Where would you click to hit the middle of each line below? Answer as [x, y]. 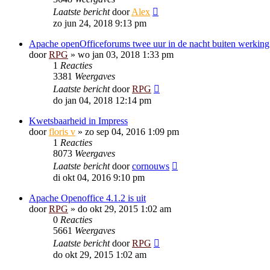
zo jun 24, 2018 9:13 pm [100, 23]
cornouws [151, 166]
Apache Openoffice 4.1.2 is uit [87, 198]
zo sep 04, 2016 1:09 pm [132, 132]
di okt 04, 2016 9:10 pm [99, 177]
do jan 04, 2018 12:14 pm [102, 100]
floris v [62, 132]
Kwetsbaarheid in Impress [78, 121]
